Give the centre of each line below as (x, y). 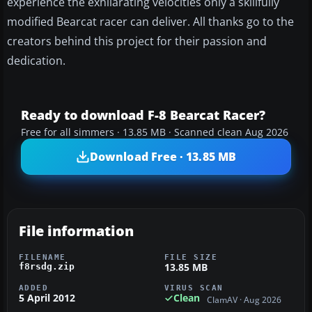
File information (76, 231)
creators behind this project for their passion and (137, 41)
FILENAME (42, 257)
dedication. (36, 61)
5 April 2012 (47, 298)
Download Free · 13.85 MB (163, 156)
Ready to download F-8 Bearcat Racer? (143, 115)
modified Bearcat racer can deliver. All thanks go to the (150, 22)
